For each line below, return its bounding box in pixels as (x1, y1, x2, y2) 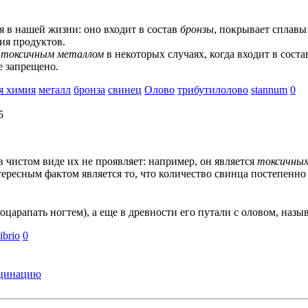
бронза (74, 84, 105, 96)
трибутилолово (177, 84, 248, 96)
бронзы (180, 23, 214, 35)
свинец (108, 84, 142, 96)
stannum (251, 84, 287, 96)
